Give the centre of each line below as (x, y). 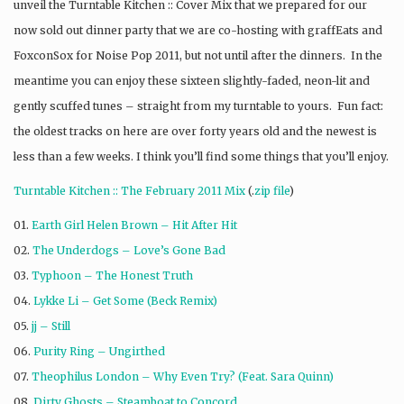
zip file (272, 190)
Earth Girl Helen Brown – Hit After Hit (134, 225)
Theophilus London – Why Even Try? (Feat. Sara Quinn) (183, 376)
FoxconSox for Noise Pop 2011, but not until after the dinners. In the (198, 55)
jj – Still (51, 326)
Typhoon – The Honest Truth (112, 275)
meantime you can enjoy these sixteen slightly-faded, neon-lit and (192, 80)
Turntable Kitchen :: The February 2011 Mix (129, 190)
